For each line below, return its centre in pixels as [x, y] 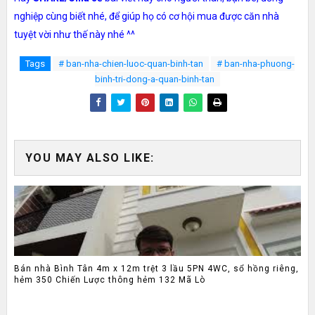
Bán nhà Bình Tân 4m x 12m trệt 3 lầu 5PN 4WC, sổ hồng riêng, [156, 268]
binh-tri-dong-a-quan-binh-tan [154, 79]
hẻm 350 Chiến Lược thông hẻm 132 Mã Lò [109, 279]
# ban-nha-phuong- [256, 64]
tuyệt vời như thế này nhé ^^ [74, 35]
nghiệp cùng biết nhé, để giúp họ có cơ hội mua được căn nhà [146, 17]
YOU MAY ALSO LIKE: [90, 158]
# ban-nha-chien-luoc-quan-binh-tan [131, 64]
